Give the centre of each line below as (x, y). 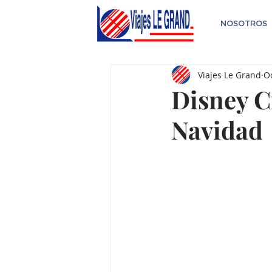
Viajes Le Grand (229, 75)
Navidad (217, 130)
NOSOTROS (243, 23)
